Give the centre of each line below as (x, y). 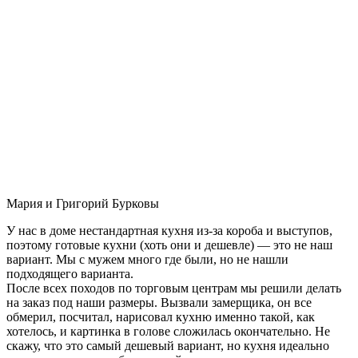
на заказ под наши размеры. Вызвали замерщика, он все (159, 302)
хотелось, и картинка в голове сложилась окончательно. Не (168, 331)
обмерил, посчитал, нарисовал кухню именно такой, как (161, 316)
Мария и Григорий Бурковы (83, 203)
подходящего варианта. (70, 273)
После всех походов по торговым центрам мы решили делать (174, 288)
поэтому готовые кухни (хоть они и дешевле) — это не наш (169, 245)
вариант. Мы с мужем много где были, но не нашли (147, 259)
